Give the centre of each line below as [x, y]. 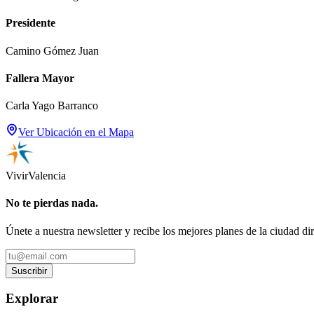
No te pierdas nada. [52, 203]
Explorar [32, 299]
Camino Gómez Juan [52, 50]
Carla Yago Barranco [52, 106]
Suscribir [29, 271]
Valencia [47, 176]
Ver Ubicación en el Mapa [76, 132]
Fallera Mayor [40, 78]
